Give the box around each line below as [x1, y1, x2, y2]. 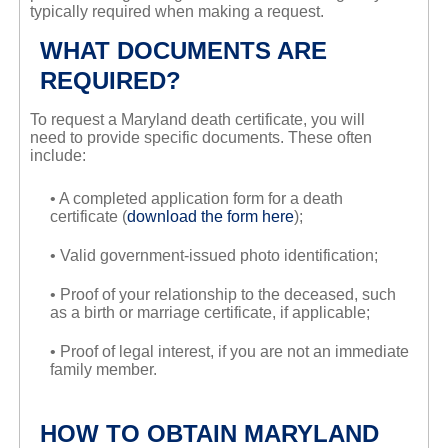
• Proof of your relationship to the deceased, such [49, 286, 396, 304]
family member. [49, 361, 157, 379]
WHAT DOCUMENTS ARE [39, 37, 327, 65]
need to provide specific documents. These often [29, 129, 372, 147]
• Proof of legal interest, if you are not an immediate [49, 343, 409, 361]
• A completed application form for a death [49, 190, 343, 208]
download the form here [126, 208, 294, 226]
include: [29, 147, 86, 165]
